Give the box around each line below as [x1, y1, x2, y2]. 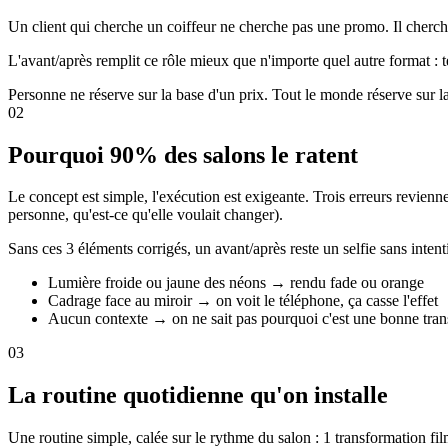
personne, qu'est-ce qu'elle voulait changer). [8, 206, 283, 224]
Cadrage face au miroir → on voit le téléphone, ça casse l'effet [48, 292, 438, 310]
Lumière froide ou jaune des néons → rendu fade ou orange [48, 274, 424, 292]
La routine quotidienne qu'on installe [8, 382, 388, 409]
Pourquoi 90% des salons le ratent [8, 141, 358, 168]
